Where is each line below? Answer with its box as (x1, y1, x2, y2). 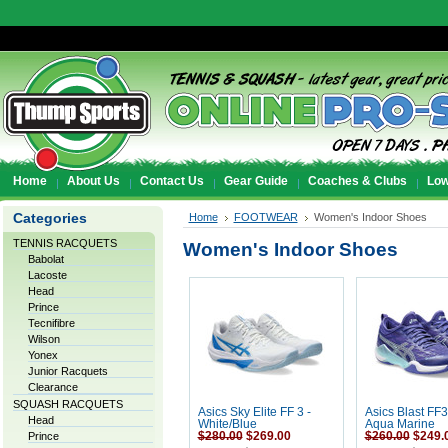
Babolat (27, 253, 64, 265)
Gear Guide (223, 175, 288, 187)
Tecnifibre (27, 317, 75, 329)
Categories (12, 211, 87, 226)
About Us (66, 175, 120, 187)
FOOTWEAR (233, 211, 298, 223)
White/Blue (197, 418, 257, 430)
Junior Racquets (27, 365, 108, 377)
